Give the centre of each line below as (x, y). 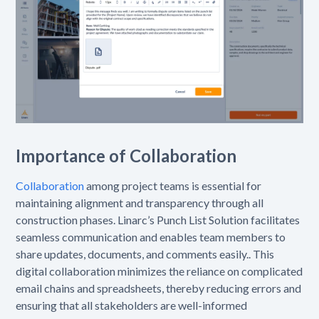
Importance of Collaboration (126, 155)
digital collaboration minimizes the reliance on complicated (159, 271)
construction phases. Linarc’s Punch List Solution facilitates (158, 219)
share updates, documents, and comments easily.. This (145, 253)
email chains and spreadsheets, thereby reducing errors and (159, 288)
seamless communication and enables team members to (151, 236)
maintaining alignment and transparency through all (140, 202)
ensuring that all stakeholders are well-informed (132, 305)
